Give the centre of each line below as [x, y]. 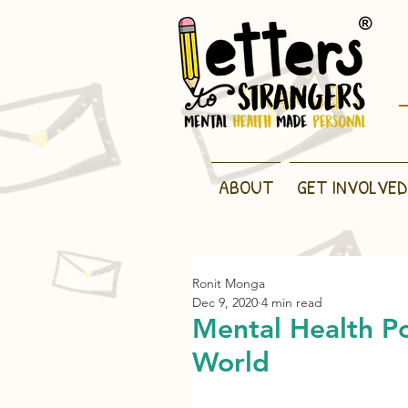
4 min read [292, 302]
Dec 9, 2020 [225, 302]
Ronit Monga [229, 283]
